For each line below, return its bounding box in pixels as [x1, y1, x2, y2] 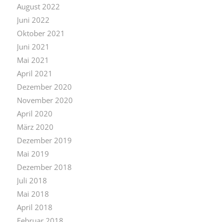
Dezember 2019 [16, 135, 72, 145]
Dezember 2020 [16, 81, 72, 92]
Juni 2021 [16, 41, 50, 52]
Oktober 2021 [16, 28, 65, 38]
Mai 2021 [16, 55, 49, 65]
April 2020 [16, 108, 53, 118]
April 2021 [16, 68, 53, 78]
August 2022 [16, 1, 60, 11]
